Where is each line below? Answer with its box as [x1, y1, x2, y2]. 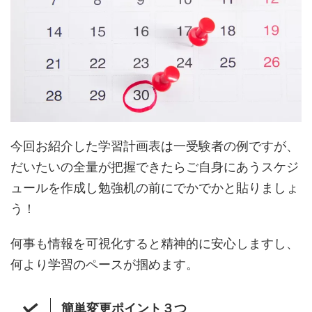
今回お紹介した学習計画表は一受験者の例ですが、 [10, 139, 299, 154]
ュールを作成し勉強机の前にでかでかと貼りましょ [10, 180, 299, 196]
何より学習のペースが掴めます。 [10, 257, 198, 272]
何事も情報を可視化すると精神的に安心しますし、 [10, 236, 299, 251]
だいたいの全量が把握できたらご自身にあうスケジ [10, 159, 299, 175]
